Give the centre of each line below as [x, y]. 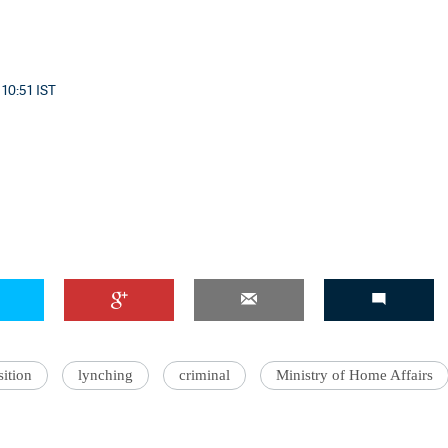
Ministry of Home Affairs [354, 375]
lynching [105, 375]
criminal [204, 375]
